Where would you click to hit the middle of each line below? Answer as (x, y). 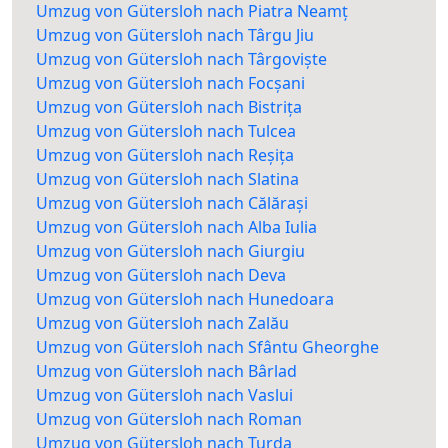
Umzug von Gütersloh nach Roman (169, 419)
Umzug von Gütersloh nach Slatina (167, 179)
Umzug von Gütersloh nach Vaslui (164, 395)
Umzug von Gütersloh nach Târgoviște (181, 59)
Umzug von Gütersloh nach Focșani (170, 83)
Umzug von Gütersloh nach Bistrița (169, 107)
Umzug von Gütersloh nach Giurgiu (170, 251)
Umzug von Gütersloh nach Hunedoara (185, 299)
